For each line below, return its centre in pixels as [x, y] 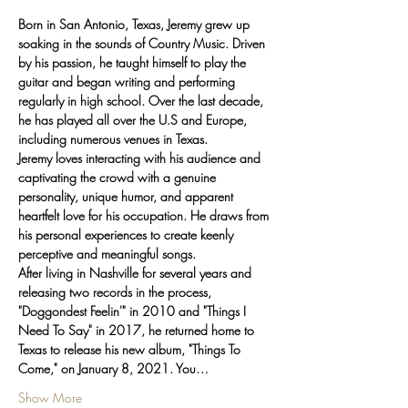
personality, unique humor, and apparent [127, 196]
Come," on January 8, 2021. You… [113, 368]
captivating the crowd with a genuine [119, 177]
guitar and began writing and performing [128, 82]
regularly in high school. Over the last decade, [143, 101]
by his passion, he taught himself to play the [134, 62]
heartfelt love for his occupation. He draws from [145, 215]
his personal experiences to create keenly [127, 235]
